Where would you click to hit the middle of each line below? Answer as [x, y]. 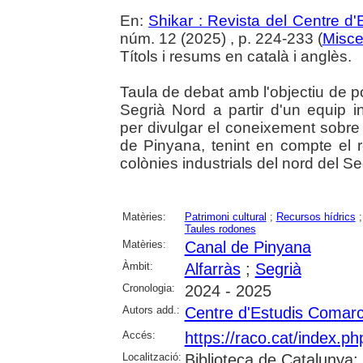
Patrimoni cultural [225, 216]
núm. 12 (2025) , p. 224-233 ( [221, 38]
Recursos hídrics [316, 216]
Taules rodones [220, 228]
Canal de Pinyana [248, 247]
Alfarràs [212, 269]
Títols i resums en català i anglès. [235, 56]
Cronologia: [148, 288]
